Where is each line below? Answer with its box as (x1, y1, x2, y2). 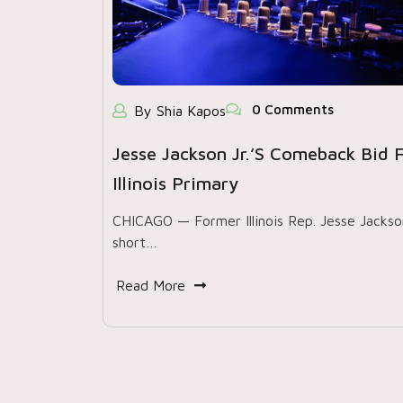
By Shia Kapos (134, 103, 226, 119)
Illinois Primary (112, 173, 238, 193)
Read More (116, 277, 185, 293)
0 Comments (248, 102, 334, 117)
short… (112, 234, 157, 250)
